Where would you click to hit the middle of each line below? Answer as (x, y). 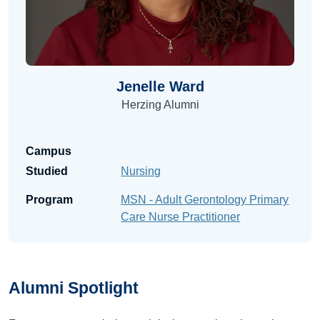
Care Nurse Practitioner (181, 217)
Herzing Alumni (160, 105)
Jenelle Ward (160, 86)
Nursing (141, 171)
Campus (49, 151)
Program (49, 200)
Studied (47, 171)
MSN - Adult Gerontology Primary (205, 200)
